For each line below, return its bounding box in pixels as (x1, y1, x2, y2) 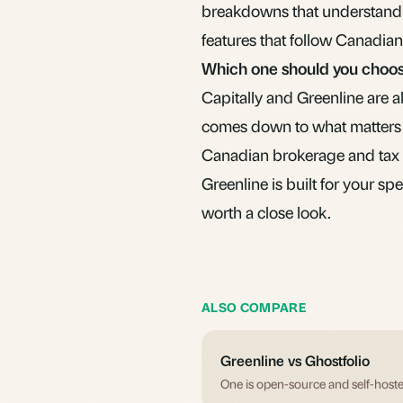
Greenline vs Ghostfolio (220, 350, 370, 370)
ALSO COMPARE (201, 298, 307, 315)
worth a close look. (201, 201, 331, 222)
